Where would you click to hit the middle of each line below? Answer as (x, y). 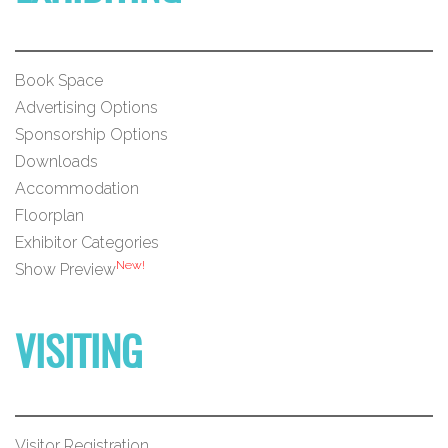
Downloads (56, 161)
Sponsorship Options (91, 134)
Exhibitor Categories (87, 242)
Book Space (59, 80)
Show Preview (65, 269)
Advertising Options (86, 107)
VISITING (78, 355)
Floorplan (49, 215)
